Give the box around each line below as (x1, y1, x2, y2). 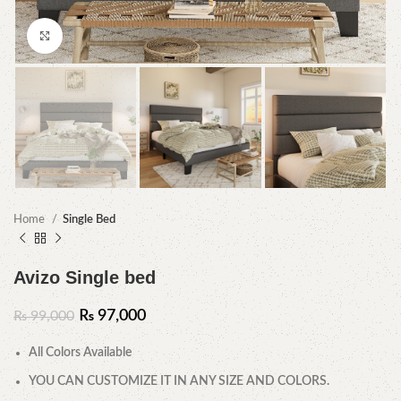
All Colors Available (29, 346, 132, 360)
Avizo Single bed (13, 268, 156, 288)
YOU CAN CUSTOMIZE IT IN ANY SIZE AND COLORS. (29, 375, 329, 388)
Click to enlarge (63, 30, 142, 41)
